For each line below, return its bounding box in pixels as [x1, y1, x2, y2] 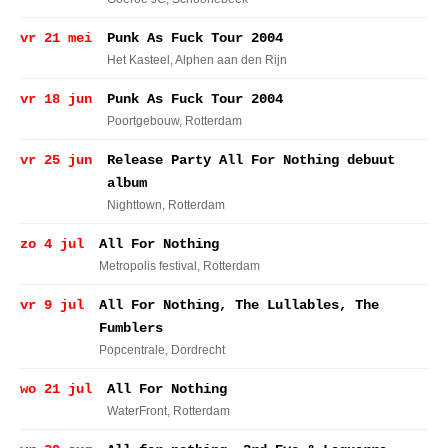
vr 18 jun [20, 91, 92, 107]
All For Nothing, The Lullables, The [99, 297, 379, 313]
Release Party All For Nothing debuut [107, 152, 395, 168]
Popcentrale [99, 343, 165, 357]
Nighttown [107, 198, 162, 212]
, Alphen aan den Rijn [170, 53, 287, 67]
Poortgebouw [107, 114, 179, 128]
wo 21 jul [20, 381, 92, 397]
